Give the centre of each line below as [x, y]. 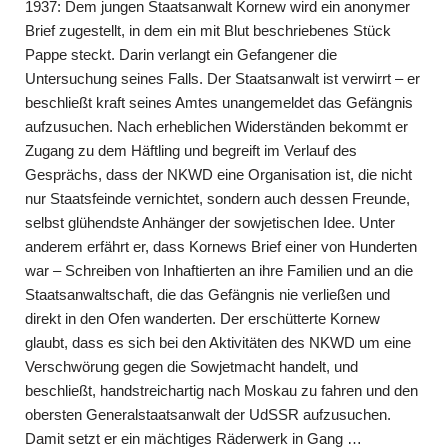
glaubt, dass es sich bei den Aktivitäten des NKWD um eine [218, 342]
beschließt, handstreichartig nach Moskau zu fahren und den [221, 390]
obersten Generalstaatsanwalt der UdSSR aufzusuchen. [208, 414]
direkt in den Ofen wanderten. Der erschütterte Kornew [202, 318]
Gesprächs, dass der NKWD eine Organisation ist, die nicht [218, 174]
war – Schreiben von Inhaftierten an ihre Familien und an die [219, 270]
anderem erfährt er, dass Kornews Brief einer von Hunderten [221, 246]
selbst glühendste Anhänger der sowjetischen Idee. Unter [210, 222]
